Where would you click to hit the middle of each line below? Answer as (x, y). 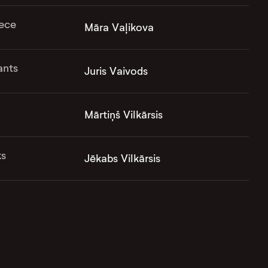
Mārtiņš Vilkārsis (123, 115)
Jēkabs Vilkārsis (122, 159)
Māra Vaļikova (119, 28)
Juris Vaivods (116, 71)
